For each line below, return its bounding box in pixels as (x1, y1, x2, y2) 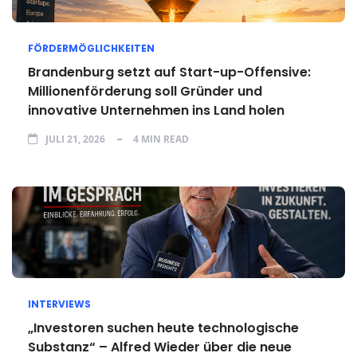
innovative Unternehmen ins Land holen (28, 101, 284, 120)
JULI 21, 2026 (45, 132, 105, 146)
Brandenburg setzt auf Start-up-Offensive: (28, 63, 311, 81)
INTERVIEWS (28, 297, 91, 311)
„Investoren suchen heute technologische (28, 319, 299, 337)
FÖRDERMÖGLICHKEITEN (28, 41, 155, 55)
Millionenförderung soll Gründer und (28, 82, 262, 100)
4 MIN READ (133, 132, 189, 146)
